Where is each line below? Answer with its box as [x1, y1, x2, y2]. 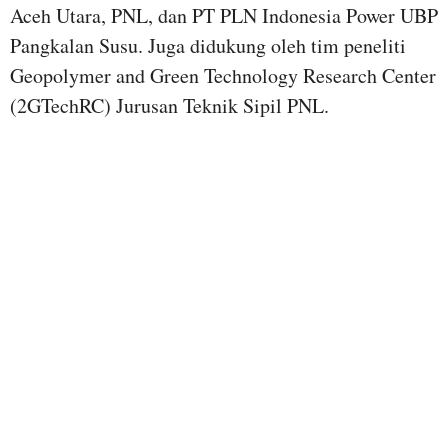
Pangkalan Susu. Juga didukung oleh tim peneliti [10, 31, 406, 59]
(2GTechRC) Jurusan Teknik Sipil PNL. [10, 91, 329, 119]
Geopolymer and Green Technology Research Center [10, 61, 436, 89]
